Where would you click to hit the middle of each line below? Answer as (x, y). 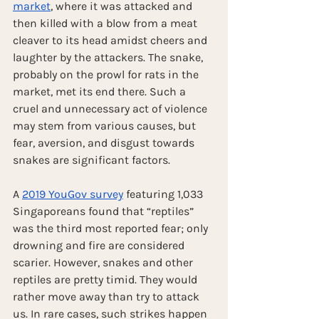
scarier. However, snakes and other (104, 262)
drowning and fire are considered (100, 245)
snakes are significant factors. (93, 159)
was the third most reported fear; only (112, 228)
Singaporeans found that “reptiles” (105, 211)
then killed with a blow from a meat (106, 23)
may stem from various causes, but (106, 125)
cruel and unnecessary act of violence (111, 108)
